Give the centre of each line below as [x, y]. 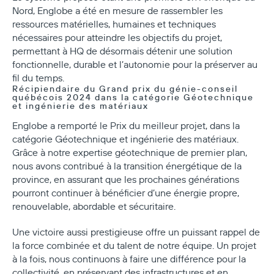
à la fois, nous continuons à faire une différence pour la [129, 258]
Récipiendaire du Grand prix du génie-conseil [125, 88]
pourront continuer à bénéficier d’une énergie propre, [126, 192]
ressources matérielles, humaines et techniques [114, 24]
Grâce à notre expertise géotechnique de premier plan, [130, 152]
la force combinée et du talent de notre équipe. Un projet [134, 245]
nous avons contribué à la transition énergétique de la [127, 165]
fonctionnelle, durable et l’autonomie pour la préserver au [135, 64]
